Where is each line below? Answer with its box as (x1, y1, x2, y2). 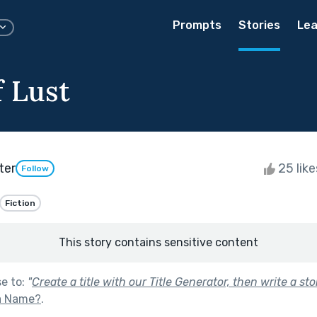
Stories (238, 18, 280, 32)
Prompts (173, 18, 221, 32)
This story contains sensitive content (59, 235, 258, 249)
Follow (21, 163, 49, 174)
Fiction (5, 197, 35, 208)
